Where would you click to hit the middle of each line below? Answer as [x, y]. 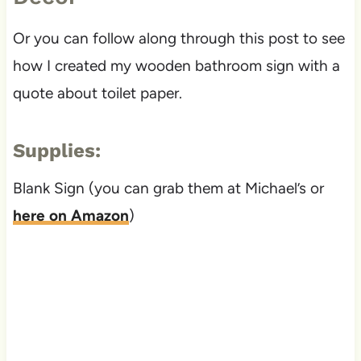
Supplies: [56, 151]
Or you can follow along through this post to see [178, 39]
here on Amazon [71, 216]
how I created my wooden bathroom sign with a [176, 66]
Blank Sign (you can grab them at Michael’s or [168, 189]
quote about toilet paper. [97, 93]
